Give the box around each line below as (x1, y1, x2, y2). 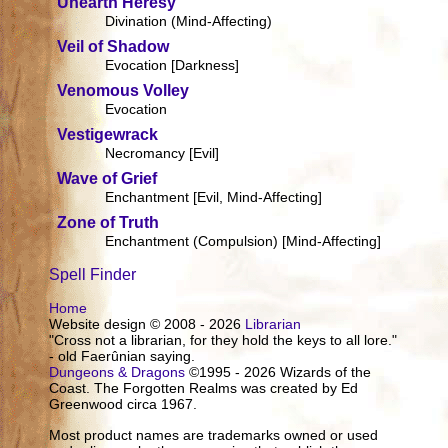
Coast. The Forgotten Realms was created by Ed (49, 380, 359, 397)
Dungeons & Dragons (49, 364, 186, 381)
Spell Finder (49, 266, 137, 284)
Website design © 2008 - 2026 (49, 316, 246, 333)
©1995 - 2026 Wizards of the (185, 364, 372, 381)
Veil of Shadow (57, 38, 170, 56)
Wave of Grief (57, 170, 158, 188)
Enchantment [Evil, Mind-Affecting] (105, 189, 323, 206)
